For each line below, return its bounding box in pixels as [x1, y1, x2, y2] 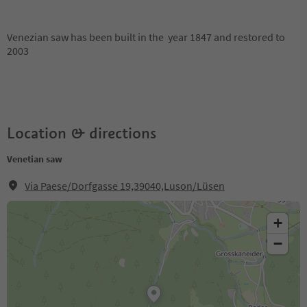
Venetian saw [7, 153, 62, 165]
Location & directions [7, 123, 156, 143]
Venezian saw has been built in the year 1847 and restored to [7, 30, 285, 44]
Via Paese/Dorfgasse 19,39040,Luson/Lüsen [25, 179, 225, 193]
